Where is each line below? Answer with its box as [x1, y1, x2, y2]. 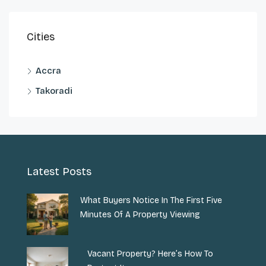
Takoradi [36, 85, 72, 96]
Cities [27, 30, 55, 43]
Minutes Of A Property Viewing [80, 209, 200, 220]
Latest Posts [27, 164, 91, 178]
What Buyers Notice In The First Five [80, 195, 222, 205]
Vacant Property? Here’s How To [87, 248, 214, 259]
